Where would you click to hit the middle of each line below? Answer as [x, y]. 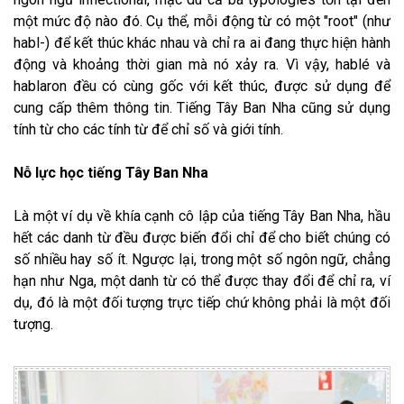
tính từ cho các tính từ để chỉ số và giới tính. [148, 130]
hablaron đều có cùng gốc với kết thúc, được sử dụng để [202, 87]
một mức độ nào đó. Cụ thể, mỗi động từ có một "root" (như [202, 22]
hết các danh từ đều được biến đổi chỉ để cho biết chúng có [202, 238]
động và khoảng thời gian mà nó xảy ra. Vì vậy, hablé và [202, 65]
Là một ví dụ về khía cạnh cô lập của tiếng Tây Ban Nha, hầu [202, 216]
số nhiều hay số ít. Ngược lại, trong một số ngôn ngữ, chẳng [202, 260]
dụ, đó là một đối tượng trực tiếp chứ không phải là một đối [202, 303]
